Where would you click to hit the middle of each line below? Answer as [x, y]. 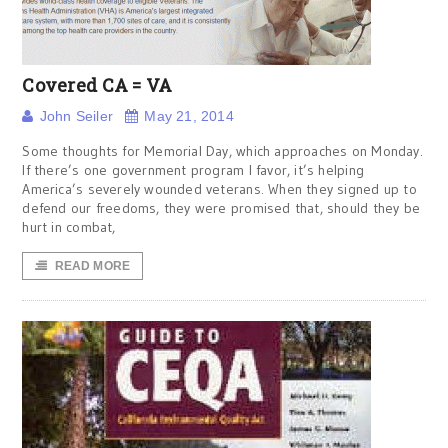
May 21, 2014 [189, 116]
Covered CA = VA [97, 85]
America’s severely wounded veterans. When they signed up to [219, 189]
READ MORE [92, 266]
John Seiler [76, 116]
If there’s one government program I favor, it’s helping [193, 170]
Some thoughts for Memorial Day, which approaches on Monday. [222, 151]
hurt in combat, [69, 227]
